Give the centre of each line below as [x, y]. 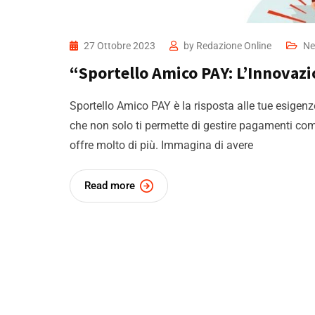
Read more [110, 186]
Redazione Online [234, 46]
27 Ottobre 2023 [121, 46]
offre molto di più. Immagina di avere [161, 146]
